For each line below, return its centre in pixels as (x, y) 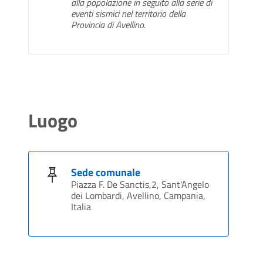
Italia (81, 207)
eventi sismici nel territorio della (128, 14)
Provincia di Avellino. (108, 25)
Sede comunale (106, 173)
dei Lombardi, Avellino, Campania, (138, 196)
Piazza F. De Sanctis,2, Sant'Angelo (140, 185)
